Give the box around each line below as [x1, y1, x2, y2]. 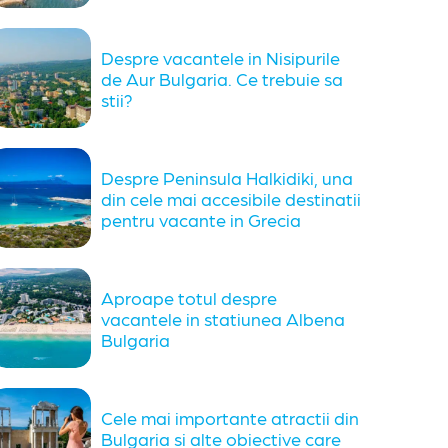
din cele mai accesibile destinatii [101, 187, 361, 209]
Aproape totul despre [101, 286, 277, 308]
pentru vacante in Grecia [101, 208, 301, 230]
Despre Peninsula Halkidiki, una [101, 166, 353, 188]
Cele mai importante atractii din [101, 406, 359, 428]
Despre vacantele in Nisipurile [101, 46, 340, 68]
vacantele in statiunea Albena [101, 307, 345, 329]
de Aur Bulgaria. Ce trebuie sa [101, 67, 343, 89]
